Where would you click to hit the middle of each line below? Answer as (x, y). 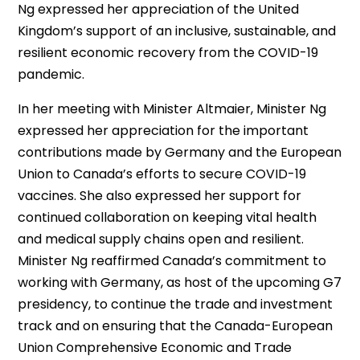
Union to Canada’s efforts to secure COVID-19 (162, 174)
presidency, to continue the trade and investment (176, 304)
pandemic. (51, 74)
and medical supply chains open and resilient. (161, 239)
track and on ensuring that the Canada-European (176, 326)
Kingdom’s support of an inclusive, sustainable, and (177, 31)
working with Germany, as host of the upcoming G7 (180, 282)
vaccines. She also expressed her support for (160, 196)
